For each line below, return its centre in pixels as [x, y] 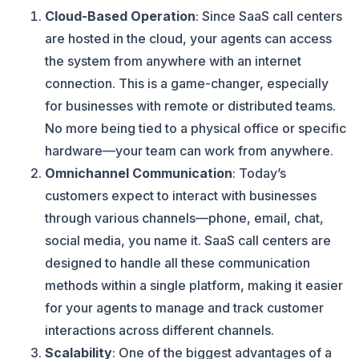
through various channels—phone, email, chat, [184, 218]
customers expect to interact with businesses [181, 196]
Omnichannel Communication [139, 173]
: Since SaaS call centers [269, 16]
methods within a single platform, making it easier [194, 285]
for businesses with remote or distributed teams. [190, 106]
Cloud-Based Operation [120, 16]
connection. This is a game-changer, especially [187, 83]
